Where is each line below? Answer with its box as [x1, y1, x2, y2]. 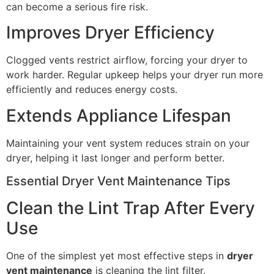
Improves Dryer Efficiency [6, 22, 215, 43]
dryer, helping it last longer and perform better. [6, 151, 224, 164]
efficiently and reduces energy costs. [6, 83, 177, 96]
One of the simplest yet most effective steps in [6, 249, 227, 262]
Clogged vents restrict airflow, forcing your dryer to [6, 54, 248, 67]
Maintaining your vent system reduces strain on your [6, 136, 250, 149]
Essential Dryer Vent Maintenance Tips [6, 173, 231, 188]
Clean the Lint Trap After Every [6, 197, 255, 218]
